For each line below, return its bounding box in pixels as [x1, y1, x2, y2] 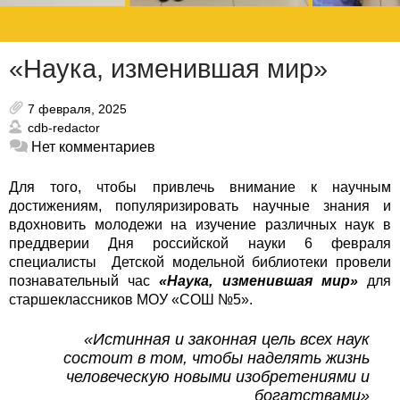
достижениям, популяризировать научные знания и [9, 198, 391, 214]
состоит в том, [63, 349, 192, 368]
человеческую [66, 368, 174, 387]
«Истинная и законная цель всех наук [84, 330, 370, 349]
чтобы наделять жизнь [192, 349, 370, 368]
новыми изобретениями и [174, 368, 370, 387]
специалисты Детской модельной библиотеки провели [9, 254, 391, 271]
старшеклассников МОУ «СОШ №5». [9, 292, 253, 308]
